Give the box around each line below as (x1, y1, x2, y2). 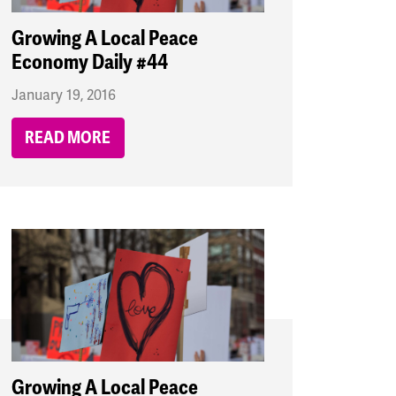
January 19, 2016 (11, 87, 116, 105)
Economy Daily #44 (11, 49, 168, 76)
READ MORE (25, 127, 111, 149)
